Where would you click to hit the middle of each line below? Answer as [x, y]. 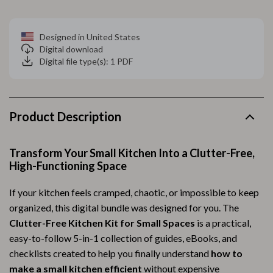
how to [227, 253]
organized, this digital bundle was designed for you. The [124, 207]
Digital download [71, 49]
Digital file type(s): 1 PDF [86, 61]
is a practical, [223, 223]
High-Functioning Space [68, 166]
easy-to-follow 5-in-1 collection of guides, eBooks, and [123, 238]
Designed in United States [90, 37]
